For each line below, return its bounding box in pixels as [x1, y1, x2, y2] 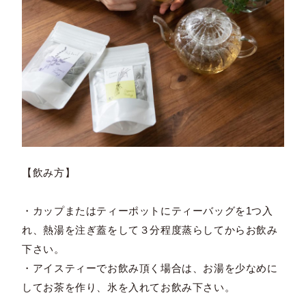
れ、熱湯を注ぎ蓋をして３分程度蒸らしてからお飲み [22, 224, 278, 236]
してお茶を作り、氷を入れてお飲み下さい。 [22, 281, 236, 294]
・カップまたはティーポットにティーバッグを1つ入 [22, 205, 273, 217]
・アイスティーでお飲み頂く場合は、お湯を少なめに [22, 262, 278, 275]
